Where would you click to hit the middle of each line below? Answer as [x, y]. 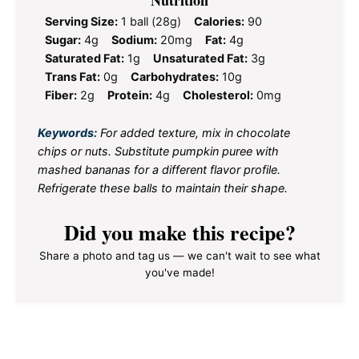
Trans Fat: [73, 77]
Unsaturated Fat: [200, 58]
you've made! [179, 273]
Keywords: [67, 132]
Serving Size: [81, 22]
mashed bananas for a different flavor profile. [159, 169]
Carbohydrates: [175, 77]
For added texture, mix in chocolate [194, 132]
